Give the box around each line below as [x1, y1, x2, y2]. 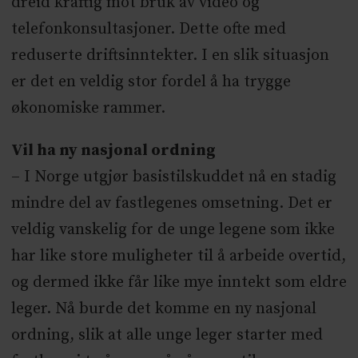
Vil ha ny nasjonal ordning [10, 141, 216, 161]
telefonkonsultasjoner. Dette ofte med [10, 19, 286, 40]
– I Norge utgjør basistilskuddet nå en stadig [10, 167, 336, 188]
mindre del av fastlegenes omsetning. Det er [10, 193, 332, 214]
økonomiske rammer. [10, 98, 165, 119]
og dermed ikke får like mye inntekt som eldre [10, 272, 347, 293]
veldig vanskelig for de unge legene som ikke [10, 220, 335, 241]
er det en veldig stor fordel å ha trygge [10, 72, 291, 93]
